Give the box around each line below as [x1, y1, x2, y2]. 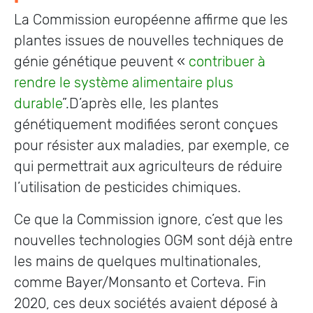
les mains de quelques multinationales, [14, 253, 261, 270]
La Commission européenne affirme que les [14, 11, 288, 28]
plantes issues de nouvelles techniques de [14, 32, 284, 49]
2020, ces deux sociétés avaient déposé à [14, 295, 278, 312]
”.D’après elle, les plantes [62, 95, 219, 112]
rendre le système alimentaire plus [14, 74, 233, 91]
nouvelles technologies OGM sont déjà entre [14, 232, 293, 249]
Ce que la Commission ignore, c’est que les [14, 211, 283, 228]
